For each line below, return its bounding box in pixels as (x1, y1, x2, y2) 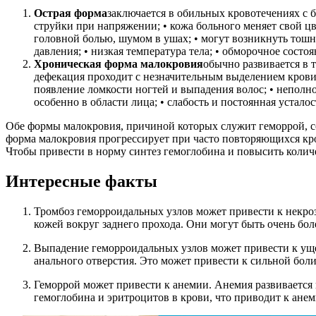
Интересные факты (6, 172, 157, 191)
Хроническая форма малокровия (34, 58, 203, 71)
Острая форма (34, 7, 107, 20)
